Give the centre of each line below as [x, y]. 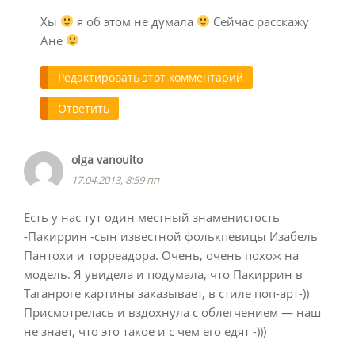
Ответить [84, 108]
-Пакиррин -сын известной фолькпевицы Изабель [171, 236]
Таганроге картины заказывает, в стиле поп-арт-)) [166, 293]
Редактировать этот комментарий [151, 77]
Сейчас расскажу [260, 21]
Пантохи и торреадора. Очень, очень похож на [161, 255]
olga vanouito [107, 159]
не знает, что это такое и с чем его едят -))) [145, 331]
